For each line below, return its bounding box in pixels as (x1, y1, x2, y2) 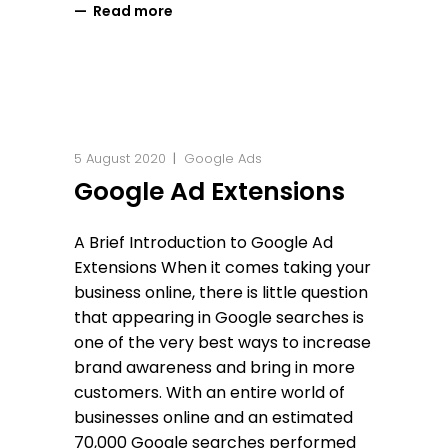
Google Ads (184, 148, 262, 168)
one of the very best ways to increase (74, 330, 371, 354)
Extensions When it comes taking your (74, 255, 371, 279)
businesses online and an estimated (74, 405, 353, 429)
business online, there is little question (74, 280, 368, 304)
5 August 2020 (74, 148, 166, 168)
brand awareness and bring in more (74, 355, 355, 379)
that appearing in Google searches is (74, 305, 364, 329)
